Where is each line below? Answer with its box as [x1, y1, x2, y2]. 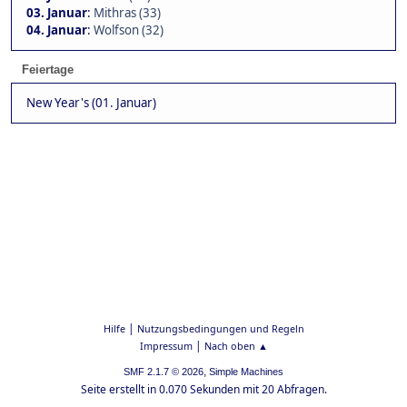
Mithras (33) [94, 5, 161, 22]
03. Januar [26, 5, 87, 22]
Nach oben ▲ [203, 339, 268, 352]
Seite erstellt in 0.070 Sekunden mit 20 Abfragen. [80, 382, 327, 397]
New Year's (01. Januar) [26, 94, 156, 112]
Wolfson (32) [94, 22, 164, 39]
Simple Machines [209, 366, 283, 377]
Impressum [139, 339, 193, 352]
